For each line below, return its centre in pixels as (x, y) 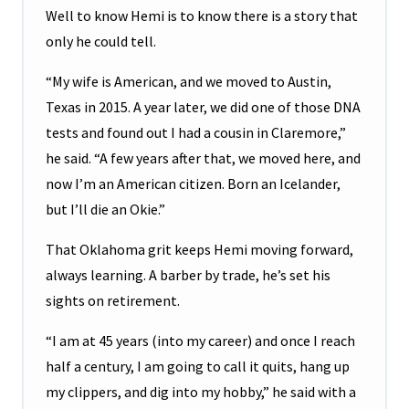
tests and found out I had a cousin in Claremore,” (196, 133)
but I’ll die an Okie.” (105, 210)
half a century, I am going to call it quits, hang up (198, 367)
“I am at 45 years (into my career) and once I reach (200, 341)
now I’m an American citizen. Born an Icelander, (193, 184)
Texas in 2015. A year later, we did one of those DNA (203, 107)
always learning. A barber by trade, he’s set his (188, 275)
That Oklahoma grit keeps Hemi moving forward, (199, 250)
